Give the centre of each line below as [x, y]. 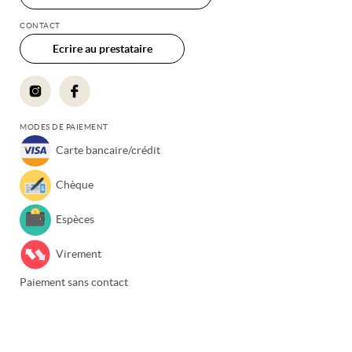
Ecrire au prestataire [102, 48]
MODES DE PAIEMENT [64, 126]
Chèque [75, 185]
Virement [79, 254]
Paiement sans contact [74, 282]
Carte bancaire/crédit [108, 150]
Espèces [75, 219]
